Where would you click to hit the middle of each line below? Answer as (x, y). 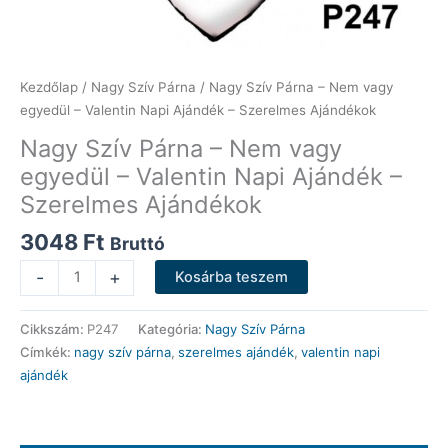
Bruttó (137, 244)
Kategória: (171, 328)
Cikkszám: (53, 328)
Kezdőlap (49, 86)
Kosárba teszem (231, 276)
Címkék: (47, 351)
